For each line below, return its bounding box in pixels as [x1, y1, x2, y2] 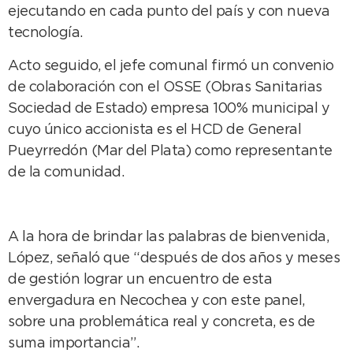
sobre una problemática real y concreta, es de [8, 316, 315, 329]
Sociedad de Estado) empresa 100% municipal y [8, 102, 329, 115]
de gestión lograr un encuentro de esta [8, 273, 272, 287]
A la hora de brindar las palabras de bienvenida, [8, 231, 329, 244]
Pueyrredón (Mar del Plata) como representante [8, 144, 333, 158]
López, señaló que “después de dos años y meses [8, 252, 340, 266]
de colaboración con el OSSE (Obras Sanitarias [8, 80, 322, 94]
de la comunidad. [8, 165, 124, 179]
